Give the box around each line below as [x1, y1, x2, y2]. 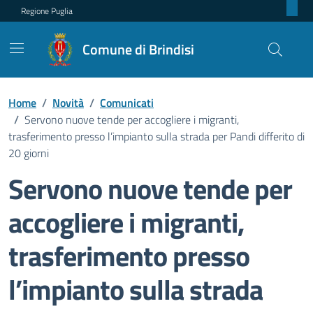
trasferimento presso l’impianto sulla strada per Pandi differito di [8, 128, 305, 145]
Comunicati [100, 94, 154, 111]
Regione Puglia [21, 3, 73, 17]
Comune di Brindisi [82, 38, 194, 60]
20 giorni [8, 145, 49, 161]
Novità [52, 94, 84, 111]
